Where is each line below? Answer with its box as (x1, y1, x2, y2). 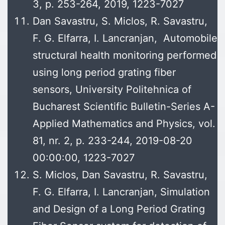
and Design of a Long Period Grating (33, 203, 205, 215)
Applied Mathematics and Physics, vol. (33, 118, 215, 130)
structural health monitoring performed (33, 49, 216, 62)
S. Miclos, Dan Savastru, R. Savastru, (33, 169, 207, 181)
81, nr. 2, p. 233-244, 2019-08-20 (33, 135, 192, 147)
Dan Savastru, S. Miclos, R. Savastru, (33, 15, 207, 28)
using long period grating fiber (33, 66, 176, 79)
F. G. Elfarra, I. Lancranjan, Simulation (33, 186, 210, 198)
